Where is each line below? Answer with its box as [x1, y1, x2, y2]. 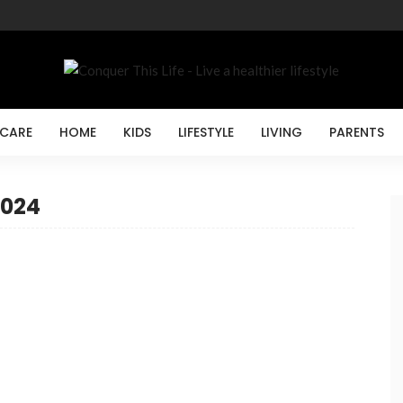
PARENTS [328, 122, 384, 141]
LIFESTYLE [177, 122, 234, 141]
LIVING [260, 122, 302, 141]
